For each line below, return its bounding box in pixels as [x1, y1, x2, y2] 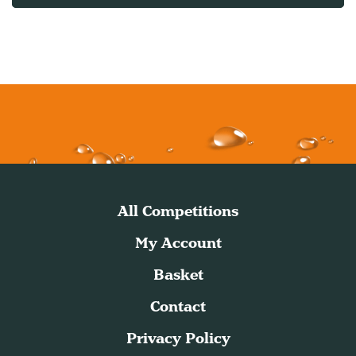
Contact [150, 296, 206, 317]
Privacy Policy [126, 328, 230, 349]
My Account [134, 233, 222, 253]
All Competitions [118, 201, 238, 222]
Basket [153, 265, 203, 285]
